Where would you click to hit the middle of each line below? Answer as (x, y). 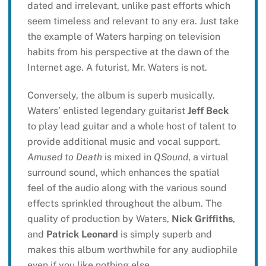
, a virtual (208, 157)
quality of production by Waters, (99, 219)
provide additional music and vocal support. (123, 142)
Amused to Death (64, 157)
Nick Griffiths (202, 219)
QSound (171, 157)
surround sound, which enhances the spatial (123, 173)
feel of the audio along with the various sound (127, 188)
